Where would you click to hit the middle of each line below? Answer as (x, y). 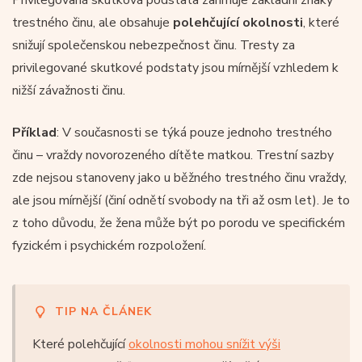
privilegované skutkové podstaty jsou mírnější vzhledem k (175, 67)
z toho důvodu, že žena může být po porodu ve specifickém (179, 223)
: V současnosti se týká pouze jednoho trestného (194, 132)
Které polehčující (80, 344)
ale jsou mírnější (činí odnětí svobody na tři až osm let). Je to (181, 200)
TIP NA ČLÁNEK (103, 311)
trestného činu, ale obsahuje (93, 22)
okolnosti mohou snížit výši (204, 344)
